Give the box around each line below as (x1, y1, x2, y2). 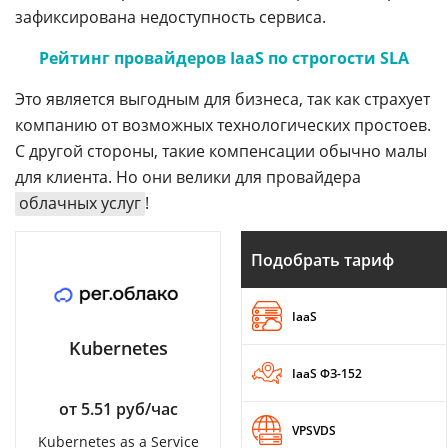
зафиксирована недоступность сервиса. (15, 6, 326, 28)
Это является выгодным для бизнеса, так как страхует (15, 88, 430, 110)
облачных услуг (19, 192, 141, 214)
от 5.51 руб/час (58, 398, 178, 420)
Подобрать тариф (251, 248, 394, 271)
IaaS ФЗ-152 (292, 364, 362, 382)
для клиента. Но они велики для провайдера (15, 166, 361, 188)
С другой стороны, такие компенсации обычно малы (15, 140, 427, 162)
